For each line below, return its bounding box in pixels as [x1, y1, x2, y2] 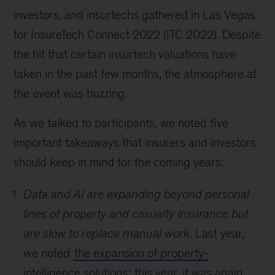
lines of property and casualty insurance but [23, 207, 249, 220]
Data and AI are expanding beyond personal [23, 187, 250, 201]
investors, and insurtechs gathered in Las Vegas [14, 8, 256, 21]
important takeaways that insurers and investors [14, 136, 257, 149]
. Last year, [190, 227, 245, 240]
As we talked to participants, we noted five [14, 116, 229, 130]
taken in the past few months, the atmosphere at [14, 67, 257, 80]
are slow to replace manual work [23, 227, 190, 240]
